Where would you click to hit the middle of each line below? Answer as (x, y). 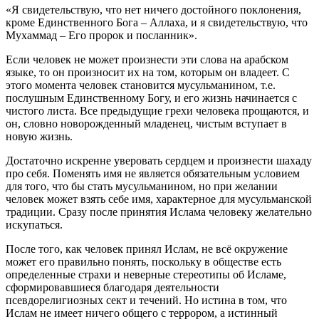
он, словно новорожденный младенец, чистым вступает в (146, 124)
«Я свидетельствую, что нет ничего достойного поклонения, (153, 10)
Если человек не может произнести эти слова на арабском (147, 60)
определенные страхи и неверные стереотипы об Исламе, (146, 275)
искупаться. (34, 225)
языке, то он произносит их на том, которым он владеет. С (148, 73)
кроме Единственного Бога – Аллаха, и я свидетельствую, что (157, 23)
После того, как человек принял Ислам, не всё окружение (147, 249)
